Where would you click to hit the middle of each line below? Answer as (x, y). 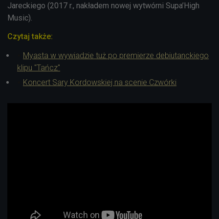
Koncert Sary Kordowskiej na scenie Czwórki (100, 82)
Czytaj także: (30, 36)
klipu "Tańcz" (39, 67)
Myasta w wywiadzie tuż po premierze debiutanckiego (116, 55)
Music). (20, 18)
